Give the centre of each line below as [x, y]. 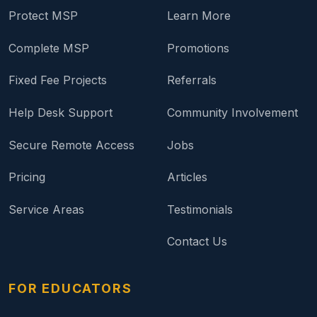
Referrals [192, 80]
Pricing [27, 177]
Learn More [199, 16]
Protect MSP [43, 16]
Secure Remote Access [71, 145]
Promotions [198, 48]
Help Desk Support [60, 112]
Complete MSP [49, 48]
